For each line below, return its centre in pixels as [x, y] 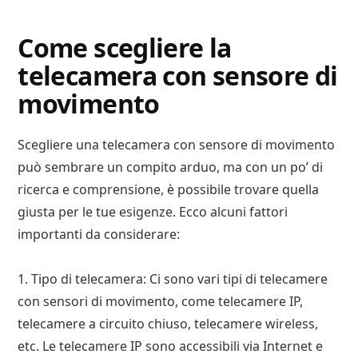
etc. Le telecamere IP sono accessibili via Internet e [171, 346]
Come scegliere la [125, 47]
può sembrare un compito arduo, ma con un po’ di [171, 167]
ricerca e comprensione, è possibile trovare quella [169, 189]
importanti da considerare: [99, 234]
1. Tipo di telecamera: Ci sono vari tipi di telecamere [173, 278]
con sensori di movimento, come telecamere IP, [161, 301]
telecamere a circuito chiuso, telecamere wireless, [168, 323]
